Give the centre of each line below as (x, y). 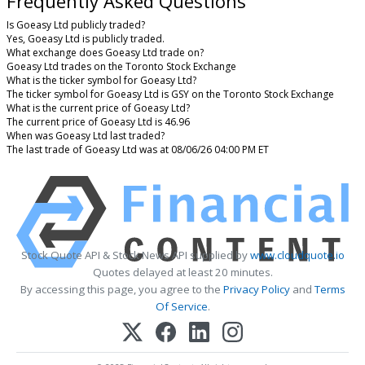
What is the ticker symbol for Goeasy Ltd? (101, 81)
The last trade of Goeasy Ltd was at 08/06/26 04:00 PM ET (138, 150)
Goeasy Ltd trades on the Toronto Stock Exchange (121, 67)
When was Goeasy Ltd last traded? (86, 136)
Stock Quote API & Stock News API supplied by (135, 255)
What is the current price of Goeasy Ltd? (98, 108)
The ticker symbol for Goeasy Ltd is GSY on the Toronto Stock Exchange (170, 95)
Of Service (181, 307)
